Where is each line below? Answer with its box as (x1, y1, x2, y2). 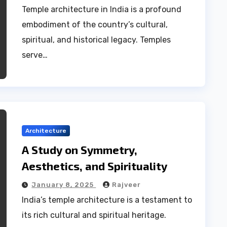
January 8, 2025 (31, 180, 96, 188)
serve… (22, 50, 48, 60)
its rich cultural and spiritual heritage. (22, 210, 167, 220)
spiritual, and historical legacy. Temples (22, 35, 171, 45)
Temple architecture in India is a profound (22, 5, 182, 14)
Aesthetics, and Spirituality (22, 159, 168, 172)
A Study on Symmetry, (22, 142, 138, 156)
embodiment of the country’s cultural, (22, 20, 168, 29)
